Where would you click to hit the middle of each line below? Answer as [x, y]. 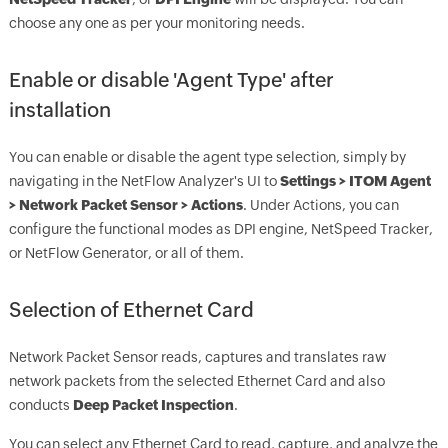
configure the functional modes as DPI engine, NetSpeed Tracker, [220, 229]
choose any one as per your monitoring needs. [156, 23]
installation [59, 109]
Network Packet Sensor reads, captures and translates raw [197, 357]
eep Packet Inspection [158, 405]
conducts [40, 405]
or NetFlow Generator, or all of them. [126, 253]
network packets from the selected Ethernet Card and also [196, 381]
